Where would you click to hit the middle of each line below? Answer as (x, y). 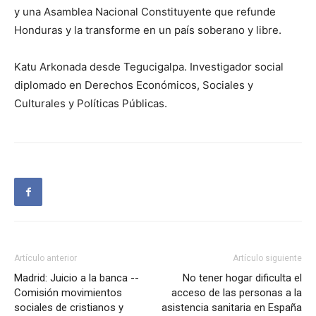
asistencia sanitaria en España (232, 308)
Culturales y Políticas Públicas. (91, 104)
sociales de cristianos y (69, 308)
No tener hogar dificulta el (242, 278)
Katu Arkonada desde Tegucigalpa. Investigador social (149, 67)
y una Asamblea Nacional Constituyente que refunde (145, 12)
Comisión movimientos (68, 293)
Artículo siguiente (267, 259)
